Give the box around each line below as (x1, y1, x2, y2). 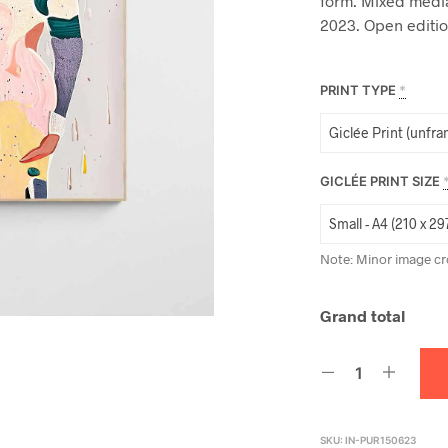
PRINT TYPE (320, 81, 397, 98)
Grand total (320, 305, 406, 325)
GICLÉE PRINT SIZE (320, 172, 441, 189)
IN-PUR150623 (345, 433, 418, 446)
